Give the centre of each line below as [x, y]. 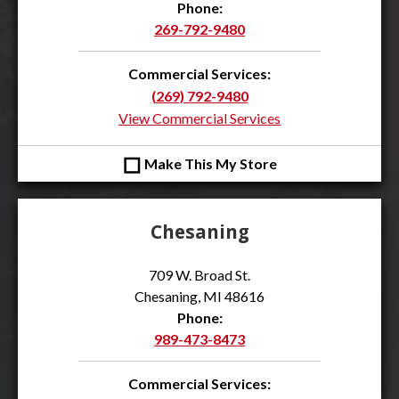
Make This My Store [209, 163]
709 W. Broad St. [199, 274]
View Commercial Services [199, 118]
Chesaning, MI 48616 [199, 296]
